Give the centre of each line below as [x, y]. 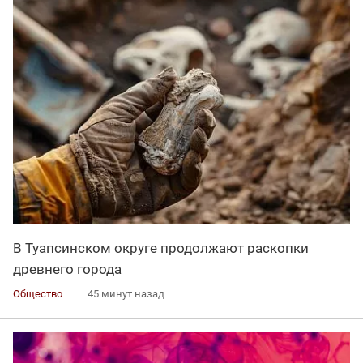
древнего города [67, 269]
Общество [38, 294]
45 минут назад [126, 294]
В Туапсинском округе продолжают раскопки [161, 248]
